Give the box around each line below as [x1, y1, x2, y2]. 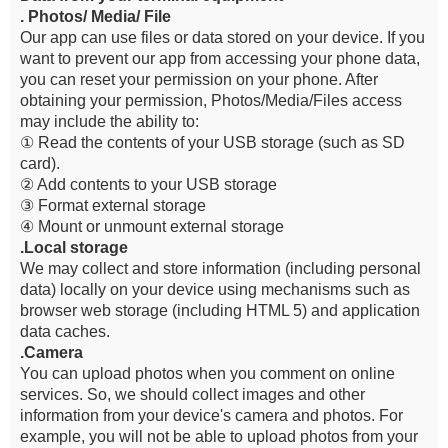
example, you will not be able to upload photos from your [20, 428, 418, 445]
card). [20, 155, 60, 172]
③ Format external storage [20, 197, 206, 214]
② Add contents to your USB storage [20, 176, 277, 193]
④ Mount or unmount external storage [20, 218, 284, 235]
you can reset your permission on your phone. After [20, 71, 378, 88]
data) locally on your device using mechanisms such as [20, 281, 410, 298]
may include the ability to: [20, 113, 199, 130]
